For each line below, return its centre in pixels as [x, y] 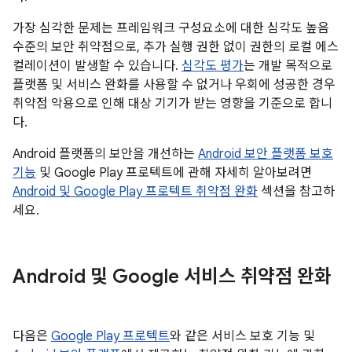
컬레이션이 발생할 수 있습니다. [97, 66]
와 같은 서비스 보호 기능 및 [242, 336]
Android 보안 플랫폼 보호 [266, 154]
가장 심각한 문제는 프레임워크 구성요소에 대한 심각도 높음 [171, 28]
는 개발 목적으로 [288, 66]
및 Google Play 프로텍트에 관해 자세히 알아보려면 [174, 173]
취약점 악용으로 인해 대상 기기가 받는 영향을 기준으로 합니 [172, 104]
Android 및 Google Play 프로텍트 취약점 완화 [135, 192]
